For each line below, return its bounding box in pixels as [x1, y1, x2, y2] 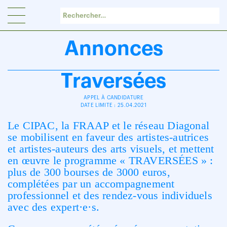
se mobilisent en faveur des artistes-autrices [8, 131, 209, 143]
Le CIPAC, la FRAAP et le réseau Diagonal [8, 119, 210, 132]
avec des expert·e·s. [8, 201, 99, 213]
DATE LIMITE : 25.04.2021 [80, 103, 147, 108]
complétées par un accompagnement [8, 177, 175, 190]
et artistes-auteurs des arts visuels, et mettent [8, 142, 214, 155]
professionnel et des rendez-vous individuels [8, 189, 212, 202]
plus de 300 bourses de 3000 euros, [8, 166, 170, 178]
